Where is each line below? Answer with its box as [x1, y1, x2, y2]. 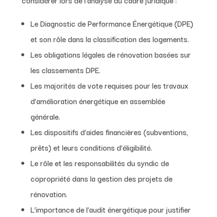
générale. [30, 110, 60, 122]
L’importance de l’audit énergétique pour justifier [30, 203, 191, 215]
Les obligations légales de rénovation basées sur [30, 48, 191, 60]
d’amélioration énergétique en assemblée [30, 94, 165, 107]
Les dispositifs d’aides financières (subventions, [30, 125, 188, 138]
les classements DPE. [30, 63, 100, 76]
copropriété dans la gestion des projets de [30, 172, 172, 184]
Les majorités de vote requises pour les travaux [30, 79, 188, 91]
